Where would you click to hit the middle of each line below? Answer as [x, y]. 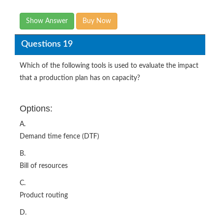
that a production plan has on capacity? [80, 78]
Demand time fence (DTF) [59, 136]
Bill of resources [44, 166]
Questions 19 [47, 44]
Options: [36, 108]
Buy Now [97, 21]
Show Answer [47, 21]
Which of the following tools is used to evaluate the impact [109, 66]
